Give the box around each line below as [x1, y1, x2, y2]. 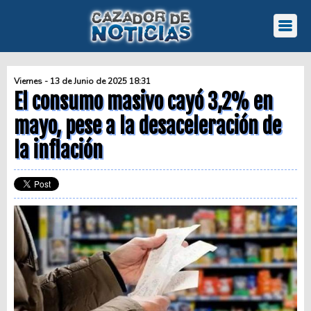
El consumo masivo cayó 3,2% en [14, 89, 273, 115]
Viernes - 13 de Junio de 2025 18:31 [14, 76, 151, 87]
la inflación [14, 137, 103, 163]
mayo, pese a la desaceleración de [14, 113, 281, 139]
